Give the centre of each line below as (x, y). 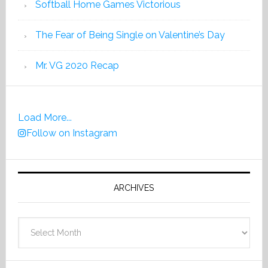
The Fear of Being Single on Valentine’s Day (130, 35)
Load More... (45, 118)
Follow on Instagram (71, 133)
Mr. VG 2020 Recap (77, 66)
